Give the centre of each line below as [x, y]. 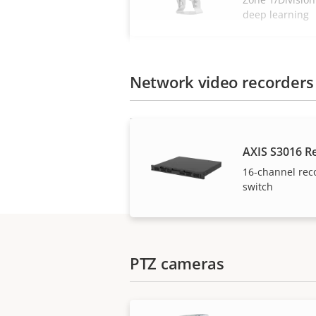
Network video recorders [222, 82]
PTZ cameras [177, 263]
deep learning [276, 14]
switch [258, 186]
